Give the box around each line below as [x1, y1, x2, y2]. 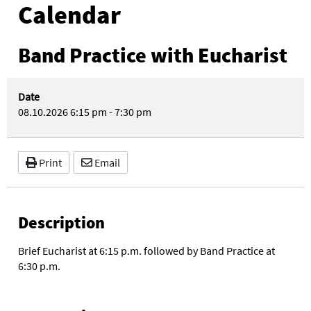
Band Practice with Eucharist [18, 42, 287, 68]
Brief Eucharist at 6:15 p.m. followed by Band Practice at [18, 244, 275, 258]
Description [18, 212, 105, 233]
